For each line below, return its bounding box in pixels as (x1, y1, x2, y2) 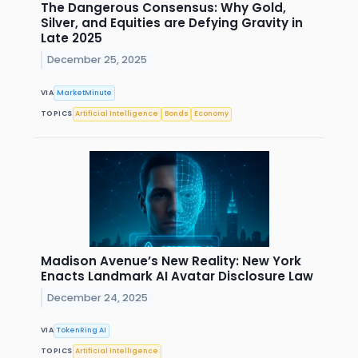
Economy (194, 109, 229, 119)
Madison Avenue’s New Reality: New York (41, 252, 301, 269)
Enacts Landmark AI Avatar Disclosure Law (41, 267, 313, 284)
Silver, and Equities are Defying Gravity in (41, 14, 303, 32)
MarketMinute (57, 87, 113, 97)
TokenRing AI (57, 325, 107, 336)
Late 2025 (41, 30, 102, 47)
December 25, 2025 (47, 53, 148, 67)
